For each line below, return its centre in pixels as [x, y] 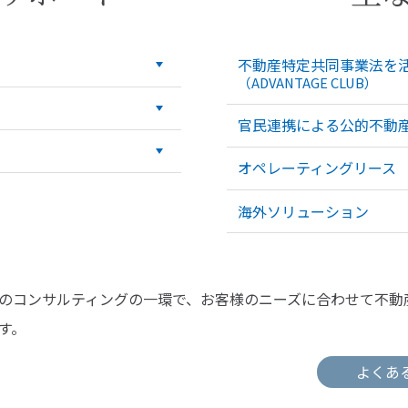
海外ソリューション [303, 211]
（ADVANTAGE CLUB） [308, 82]
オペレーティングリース [317, 168]
